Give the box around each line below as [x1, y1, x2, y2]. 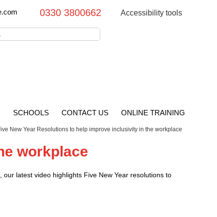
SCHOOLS [13, 108, 49, 117]
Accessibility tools [121, 9, 182, 17]
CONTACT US [62, 108, 108, 117]
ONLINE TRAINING [121, 108, 185, 117]
